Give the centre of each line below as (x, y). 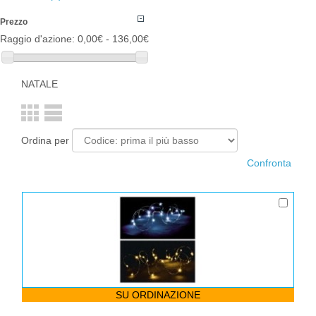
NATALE (39, 84)
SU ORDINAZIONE (158, 294)
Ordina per (45, 140)
